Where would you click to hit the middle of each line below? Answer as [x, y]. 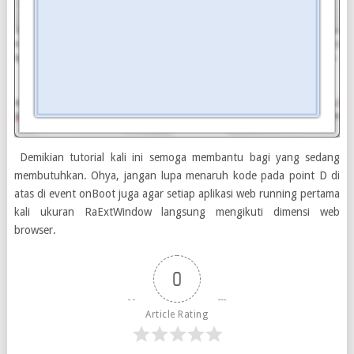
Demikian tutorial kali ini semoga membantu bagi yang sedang [177, 157]
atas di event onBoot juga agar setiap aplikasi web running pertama [177, 193]
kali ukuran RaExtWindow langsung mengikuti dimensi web [177, 211]
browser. [35, 230]
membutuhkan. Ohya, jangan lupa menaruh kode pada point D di [177, 175]
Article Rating [177, 314]
